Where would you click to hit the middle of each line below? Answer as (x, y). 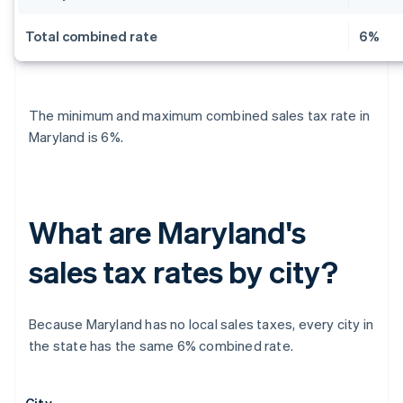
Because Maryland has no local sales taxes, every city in (201, 324)
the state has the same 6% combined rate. (161, 346)
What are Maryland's (168, 232)
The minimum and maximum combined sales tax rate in (200, 116)
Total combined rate (91, 36)
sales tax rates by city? (184, 272)
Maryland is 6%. (76, 137)
